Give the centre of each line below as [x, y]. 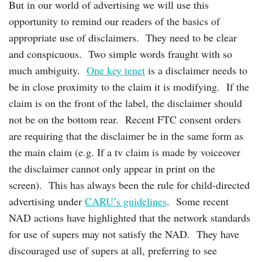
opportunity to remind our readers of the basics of [114, 21]
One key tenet [116, 70]
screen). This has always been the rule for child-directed [129, 185]
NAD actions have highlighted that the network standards [130, 217]
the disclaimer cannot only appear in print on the [112, 168]
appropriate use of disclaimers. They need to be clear [123, 37]
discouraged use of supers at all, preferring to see [113, 250]
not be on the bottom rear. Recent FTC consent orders [125, 119]
